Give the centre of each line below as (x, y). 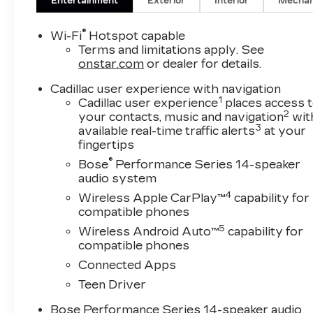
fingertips (107, 145)
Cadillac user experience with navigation (166, 89)
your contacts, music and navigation (181, 117)
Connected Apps (128, 265)
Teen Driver (112, 285)
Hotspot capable (136, 36)
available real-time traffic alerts (167, 131)
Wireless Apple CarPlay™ (152, 198)
